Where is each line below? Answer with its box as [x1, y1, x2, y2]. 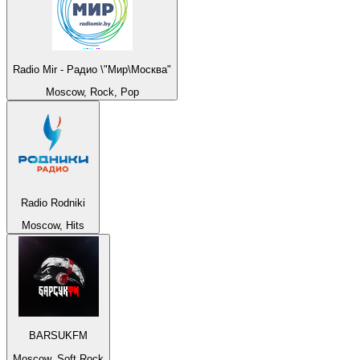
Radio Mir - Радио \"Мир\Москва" [13, 63, 171, 76]
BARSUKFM [29, 329, 88, 342]
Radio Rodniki [21, 196, 85, 209]
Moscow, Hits [22, 219, 84, 231]
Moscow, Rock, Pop [45, 86, 139, 99]
